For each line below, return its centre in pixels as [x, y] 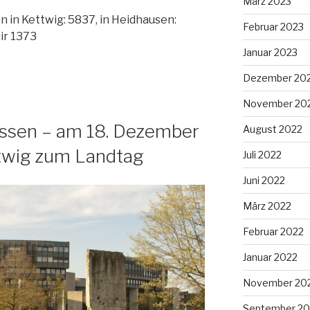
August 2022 [272, 129]
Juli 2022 [262, 154]
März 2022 [267, 206]
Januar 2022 [270, 257]
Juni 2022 [264, 180]
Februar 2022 [273, 231]
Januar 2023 [270, 52]
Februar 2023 [273, 26]
